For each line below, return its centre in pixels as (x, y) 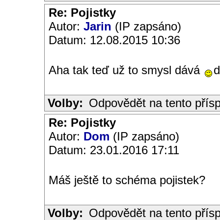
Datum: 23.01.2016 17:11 (114, 150)
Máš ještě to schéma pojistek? (127, 180)
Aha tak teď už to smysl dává (126, 70)
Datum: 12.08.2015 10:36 (114, 40)
